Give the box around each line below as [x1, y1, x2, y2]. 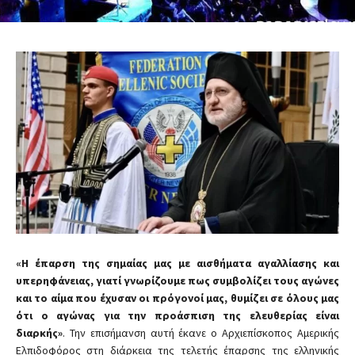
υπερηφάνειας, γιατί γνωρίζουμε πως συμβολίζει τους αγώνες [16, 273, 339, 288]
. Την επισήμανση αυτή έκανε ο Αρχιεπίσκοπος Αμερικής [63, 325, 339, 340]
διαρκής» [16, 325, 63, 340]
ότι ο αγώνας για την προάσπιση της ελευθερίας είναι [16, 307, 339, 323]
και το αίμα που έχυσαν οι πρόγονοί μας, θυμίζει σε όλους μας [16, 290, 339, 305]
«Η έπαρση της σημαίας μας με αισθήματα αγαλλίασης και [16, 255, 339, 270]
